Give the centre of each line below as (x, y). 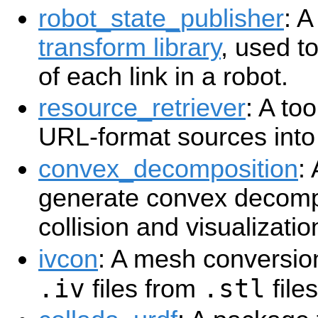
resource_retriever (142, 108)
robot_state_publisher (161, 18)
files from (144, 289)
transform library (130, 47)
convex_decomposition (168, 169)
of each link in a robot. (163, 76)
